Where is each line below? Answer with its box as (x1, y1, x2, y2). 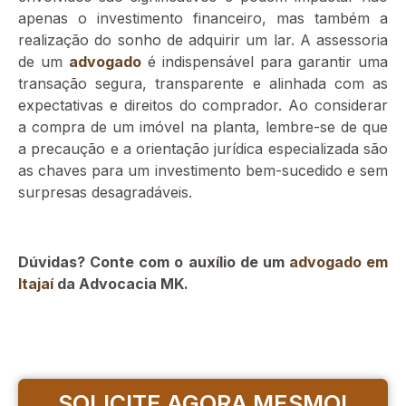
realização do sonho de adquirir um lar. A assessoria (18, 31, 388, 50)
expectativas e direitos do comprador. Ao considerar (18, 96, 388, 115)
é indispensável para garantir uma (141, 53, 388, 72)
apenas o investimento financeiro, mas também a (18, 9, 388, 28)
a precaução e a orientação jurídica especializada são (18, 140, 388, 159)
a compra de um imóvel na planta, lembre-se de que (18, 118, 388, 137)
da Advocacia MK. (53, 274, 192, 293)
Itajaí (18, 274, 53, 293)
